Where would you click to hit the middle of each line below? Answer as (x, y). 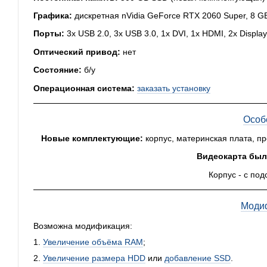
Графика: (53, 15)
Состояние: (58, 70)
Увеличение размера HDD (94, 258)
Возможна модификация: (83, 226)
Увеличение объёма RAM (93, 242)
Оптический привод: (77, 52)
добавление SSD (198, 258)
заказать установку (174, 88)
